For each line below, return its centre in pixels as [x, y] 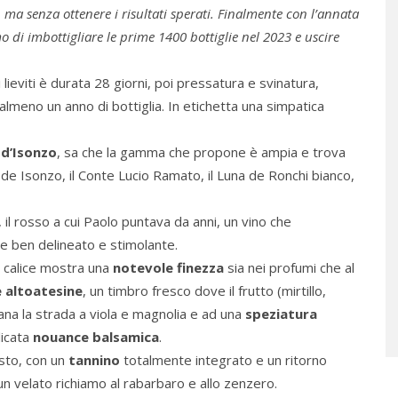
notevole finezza [168, 267]
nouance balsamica [96, 336]
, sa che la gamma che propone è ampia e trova [201, 151]
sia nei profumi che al [289, 267]
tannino [94, 359]
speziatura [281, 313]
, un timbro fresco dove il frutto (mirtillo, [204, 290]
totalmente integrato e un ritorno [223, 359]
